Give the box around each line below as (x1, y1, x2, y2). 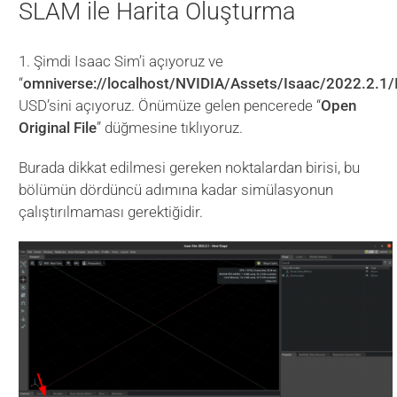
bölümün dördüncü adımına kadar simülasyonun (19, 181, 334, 199)
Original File (19, 119, 97, 137)
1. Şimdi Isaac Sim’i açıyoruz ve (19, 52, 224, 71)
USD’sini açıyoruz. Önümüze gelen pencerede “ (19, 97, 322, 115)
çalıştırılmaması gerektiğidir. (19, 203, 204, 222)
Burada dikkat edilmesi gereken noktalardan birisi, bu (19, 159, 361, 177)
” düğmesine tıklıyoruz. (97, 119, 244, 137)
